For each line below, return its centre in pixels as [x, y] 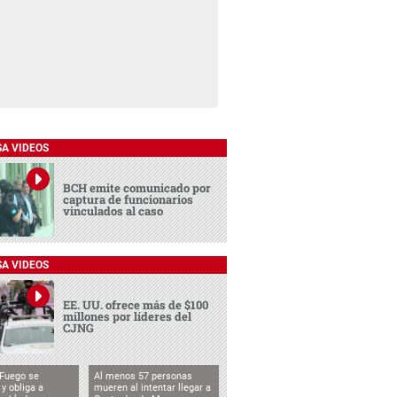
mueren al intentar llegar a [152, 387]
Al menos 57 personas [143, 376]
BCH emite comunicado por [137, 188]
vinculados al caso [113, 211]
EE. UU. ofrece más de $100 [136, 305]
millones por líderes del [128, 317]
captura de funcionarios [128, 200]
